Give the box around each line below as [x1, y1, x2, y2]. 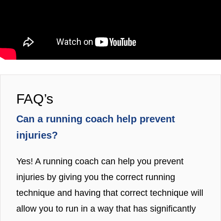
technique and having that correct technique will [16, 187, 203, 198]
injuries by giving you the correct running [16, 172, 175, 182]
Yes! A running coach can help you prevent [16, 156, 184, 166]
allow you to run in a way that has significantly [16, 203, 196, 214]
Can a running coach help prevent [16, 113, 175, 124]
